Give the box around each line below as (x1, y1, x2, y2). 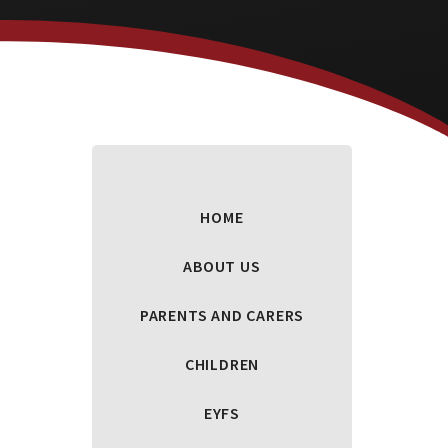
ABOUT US (183, 256, 261, 277)
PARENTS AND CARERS (139, 304, 305, 325)
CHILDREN (184, 353, 260, 374)
